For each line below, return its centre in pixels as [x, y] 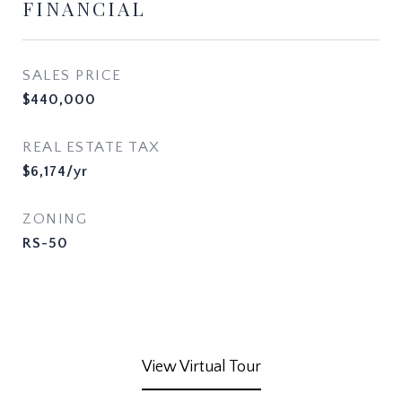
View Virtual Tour [201, 367]
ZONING [55, 219]
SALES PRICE [72, 75]
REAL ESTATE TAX [92, 147]
